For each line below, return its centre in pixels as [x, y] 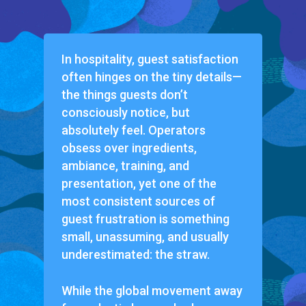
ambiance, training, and [125, 166]
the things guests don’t [124, 95]
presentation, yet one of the [139, 184]
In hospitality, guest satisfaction [150, 59]
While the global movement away [152, 291]
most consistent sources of [138, 201]
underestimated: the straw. [135, 255]
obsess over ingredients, [129, 148]
